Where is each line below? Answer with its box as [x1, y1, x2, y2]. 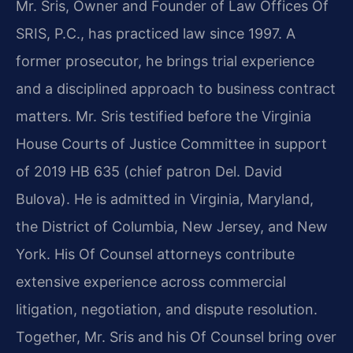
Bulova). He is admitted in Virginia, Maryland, [16, 191, 314, 208]
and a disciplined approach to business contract [16, 80, 336, 98]
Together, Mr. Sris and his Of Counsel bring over [16, 329, 336, 346]
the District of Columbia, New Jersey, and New [16, 218, 328, 236]
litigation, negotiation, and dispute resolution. [16, 301, 318, 318]
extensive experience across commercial [16, 273, 286, 291]
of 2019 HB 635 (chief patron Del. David [16, 163, 282, 180]
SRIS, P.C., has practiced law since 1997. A [16, 25, 295, 43]
